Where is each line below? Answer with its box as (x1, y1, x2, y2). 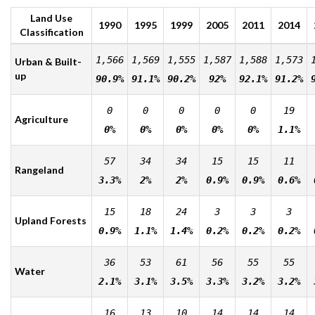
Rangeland (15, 163, 64, 176)
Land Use (30, 11, 72, 24)
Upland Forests (15, 214, 86, 226)
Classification (19, 25, 84, 38)
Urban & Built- (15, 55, 82, 67)
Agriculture (15, 112, 68, 125)
